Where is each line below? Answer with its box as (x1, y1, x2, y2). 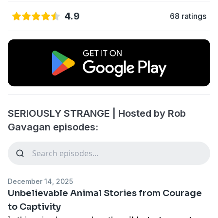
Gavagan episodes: (8, 121, 98, 133)
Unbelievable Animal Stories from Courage (8, 187, 202, 199)
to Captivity (8, 201, 61, 212)
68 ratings (170, 11, 206, 21)
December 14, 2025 (8, 177, 73, 185)
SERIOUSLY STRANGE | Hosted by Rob (8, 107, 186, 119)
